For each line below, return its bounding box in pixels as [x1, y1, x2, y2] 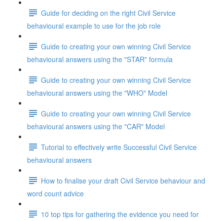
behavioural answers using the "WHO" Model [27, 88, 167, 98]
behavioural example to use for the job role [27, 21, 161, 31]
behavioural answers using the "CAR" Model [27, 121, 165, 131]
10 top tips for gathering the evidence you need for [41, 209, 199, 219]
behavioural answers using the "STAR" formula [27, 54, 173, 64]
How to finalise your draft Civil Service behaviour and [41, 175, 205, 185]
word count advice [27, 188, 84, 198]
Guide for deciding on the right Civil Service [41, 7, 176, 18]
